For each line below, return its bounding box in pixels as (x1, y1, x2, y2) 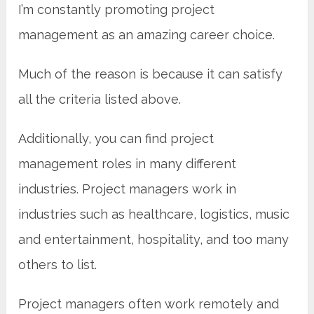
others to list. (18, 257, 97, 273)
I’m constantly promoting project (18, 2, 215, 18)
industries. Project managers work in (18, 182, 237, 197)
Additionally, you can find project (18, 131, 214, 146)
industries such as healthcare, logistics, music (18, 207, 290, 222)
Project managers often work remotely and (18, 296, 280, 312)
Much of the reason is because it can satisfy (18, 67, 283, 82)
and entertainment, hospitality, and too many (18, 232, 289, 247)
